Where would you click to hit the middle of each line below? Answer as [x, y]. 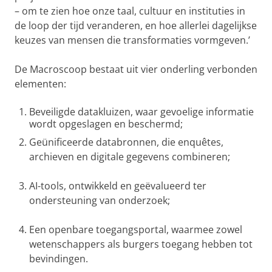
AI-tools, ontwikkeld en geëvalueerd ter [118, 186]
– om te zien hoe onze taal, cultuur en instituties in [130, 11]
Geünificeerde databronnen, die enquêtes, [126, 142]
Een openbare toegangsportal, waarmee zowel [136, 229]
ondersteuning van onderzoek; [100, 200]
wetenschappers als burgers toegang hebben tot [141, 244]
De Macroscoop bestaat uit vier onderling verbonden [136, 69]
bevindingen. [59, 259]
